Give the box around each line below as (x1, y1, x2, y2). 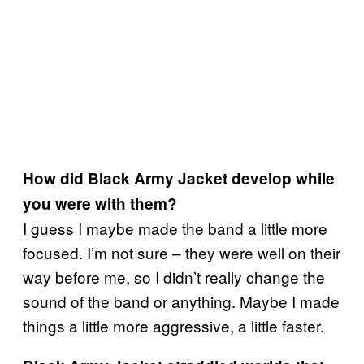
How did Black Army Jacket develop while (23, 167, 335, 189)
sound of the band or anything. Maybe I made (23, 289, 340, 312)
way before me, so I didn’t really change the (23, 265, 325, 288)
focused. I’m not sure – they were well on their (23, 240, 340, 263)
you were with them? (23, 192, 177, 214)
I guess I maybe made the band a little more (23, 216, 327, 239)
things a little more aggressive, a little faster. (23, 314, 328, 336)
